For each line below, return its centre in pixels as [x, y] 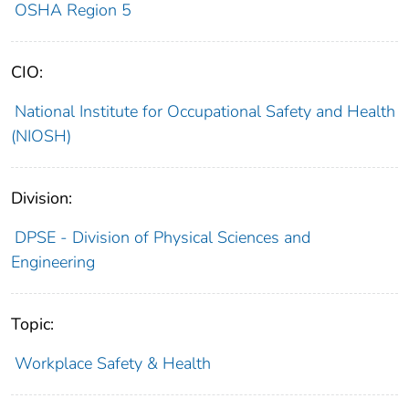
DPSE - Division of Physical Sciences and [162, 238]
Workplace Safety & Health [112, 364]
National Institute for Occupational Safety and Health [204, 112]
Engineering [53, 262]
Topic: [32, 325]
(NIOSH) [41, 136]
